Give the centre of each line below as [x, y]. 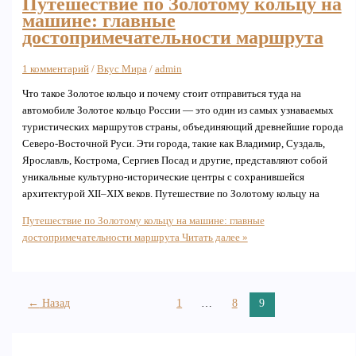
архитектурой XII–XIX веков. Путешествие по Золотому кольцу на [170, 194]
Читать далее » [213, 238]
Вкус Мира [122, 69]
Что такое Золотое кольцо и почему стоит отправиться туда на [161, 94]
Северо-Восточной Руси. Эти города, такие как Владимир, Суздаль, [173, 144]
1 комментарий [55, 69]
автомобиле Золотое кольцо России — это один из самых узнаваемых [178, 111]
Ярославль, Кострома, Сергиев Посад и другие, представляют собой [174, 161]
